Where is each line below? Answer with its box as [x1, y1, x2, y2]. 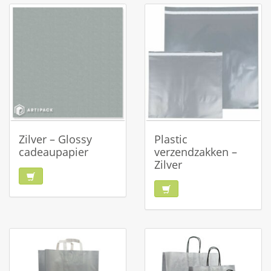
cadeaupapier [19, 145, 88, 159]
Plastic [154, 132, 188, 146]
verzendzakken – [154, 145, 237, 159]
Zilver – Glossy [19, 132, 92, 146]
